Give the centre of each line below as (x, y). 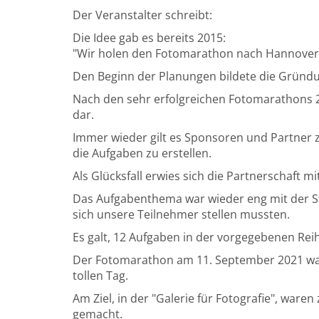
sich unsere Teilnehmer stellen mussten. (181, 214)
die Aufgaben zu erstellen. (142, 153)
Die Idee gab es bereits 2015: (149, 38)
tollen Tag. (100, 276)
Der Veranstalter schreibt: (142, 15)
